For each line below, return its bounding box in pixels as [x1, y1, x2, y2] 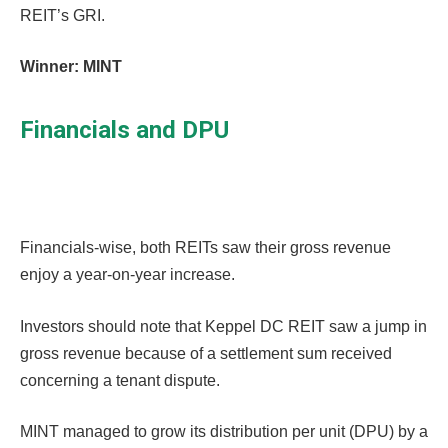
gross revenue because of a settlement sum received [20, 344, 392, 362]
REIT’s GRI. [20, 6, 105, 24]
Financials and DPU [20, 115, 229, 144]
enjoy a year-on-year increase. [20, 266, 235, 284]
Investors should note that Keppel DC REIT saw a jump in [20, 317, 427, 335]
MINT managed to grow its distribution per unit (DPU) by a [20, 423, 428, 441]
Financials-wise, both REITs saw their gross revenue [20, 239, 391, 257]
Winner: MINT [20, 58, 122, 76]
